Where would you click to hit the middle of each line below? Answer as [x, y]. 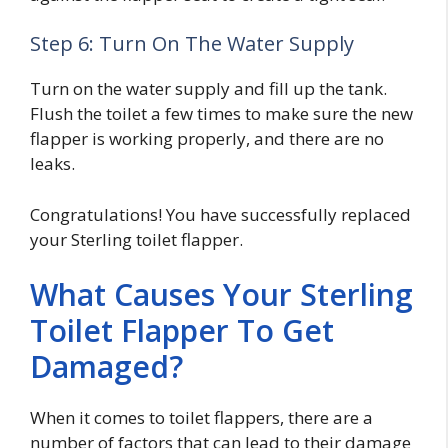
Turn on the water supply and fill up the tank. [208, 89]
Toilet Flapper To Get [182, 331]
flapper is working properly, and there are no [207, 139]
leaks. [52, 164]
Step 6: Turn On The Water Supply [192, 44]
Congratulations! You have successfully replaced [220, 214]
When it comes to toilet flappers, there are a [201, 418]
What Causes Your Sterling [221, 295]
